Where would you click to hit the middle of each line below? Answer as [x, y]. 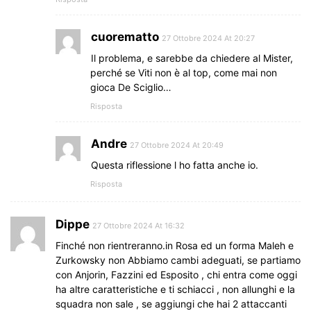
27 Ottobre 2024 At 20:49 [177, 145]
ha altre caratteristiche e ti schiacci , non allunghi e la [175, 289]
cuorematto [125, 36]
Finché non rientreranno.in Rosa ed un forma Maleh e [175, 245]
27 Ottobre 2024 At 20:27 [208, 38]
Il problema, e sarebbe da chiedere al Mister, [192, 58]
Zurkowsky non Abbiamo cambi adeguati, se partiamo [178, 260]
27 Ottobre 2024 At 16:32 [138, 225]
